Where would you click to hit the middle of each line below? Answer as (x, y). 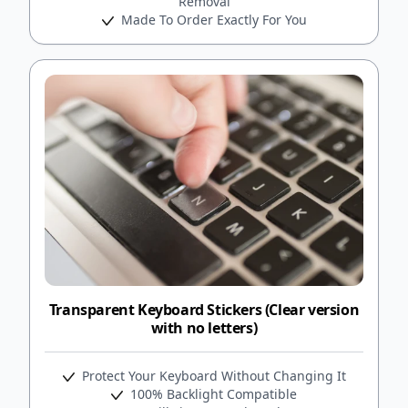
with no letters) (204, 327)
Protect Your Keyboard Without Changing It (212, 375)
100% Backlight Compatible (212, 393)
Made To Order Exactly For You (212, 19)
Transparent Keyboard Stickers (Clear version (204, 309)
